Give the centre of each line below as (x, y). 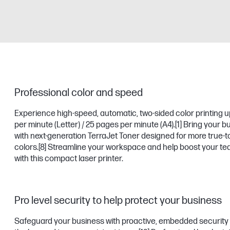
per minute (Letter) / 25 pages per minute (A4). (95, 125)
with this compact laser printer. (69, 159)
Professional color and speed (80, 93)
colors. (26, 148)
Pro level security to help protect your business (118, 201)
